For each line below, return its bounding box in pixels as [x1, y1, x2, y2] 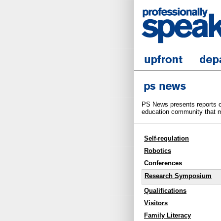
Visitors [144, 199, 168, 207]
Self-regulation [144, 135, 189, 143]
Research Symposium [145, 172, 212, 180]
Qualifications [144, 186, 186, 194]
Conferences [144, 159, 182, 167]
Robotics [144, 147, 171, 155]
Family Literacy [144, 211, 191, 219]
